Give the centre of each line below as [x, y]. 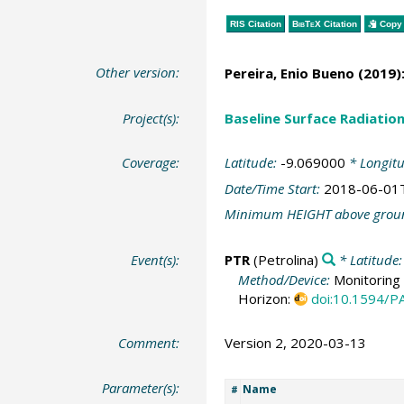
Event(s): [156, 259]
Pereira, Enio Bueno [289, 73]
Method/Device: [285, 279]
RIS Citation [255, 23]
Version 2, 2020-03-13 [295, 343]
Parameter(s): [141, 387]
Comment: [149, 343]
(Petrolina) [284, 259]
